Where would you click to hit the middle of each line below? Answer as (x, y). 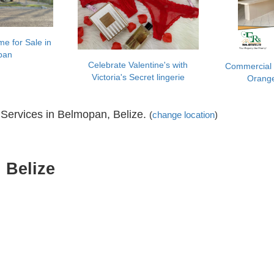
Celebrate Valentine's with (138, 65)
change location (183, 115)
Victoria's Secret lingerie (138, 77)
